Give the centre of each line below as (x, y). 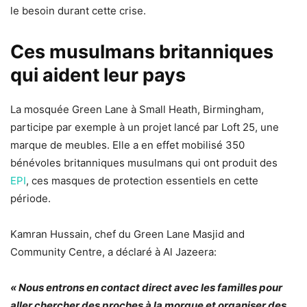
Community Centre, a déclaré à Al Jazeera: (113, 251)
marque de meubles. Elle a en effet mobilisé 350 (127, 145)
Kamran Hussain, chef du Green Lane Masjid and (127, 234)
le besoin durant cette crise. (78, 10)
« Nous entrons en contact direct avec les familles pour (146, 287)
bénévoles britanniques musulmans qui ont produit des (144, 162)
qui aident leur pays (98, 75)
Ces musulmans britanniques (142, 51)
